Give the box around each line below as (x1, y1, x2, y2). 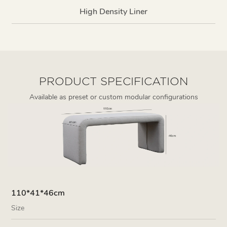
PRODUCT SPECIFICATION (39, 74, 188, 87)
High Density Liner (80, 6, 147, 17)
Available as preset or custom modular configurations (29, 92, 198, 102)
